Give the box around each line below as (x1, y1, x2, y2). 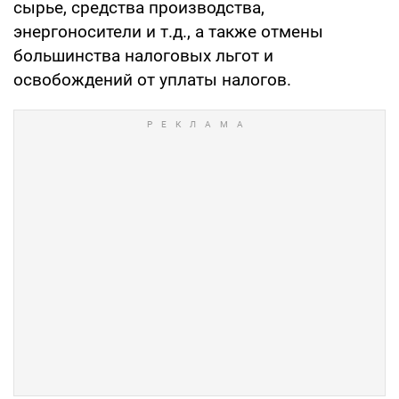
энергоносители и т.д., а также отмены (13, 20, 323, 42)
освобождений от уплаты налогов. (13, 69, 291, 90)
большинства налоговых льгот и (13, 45, 273, 66)
